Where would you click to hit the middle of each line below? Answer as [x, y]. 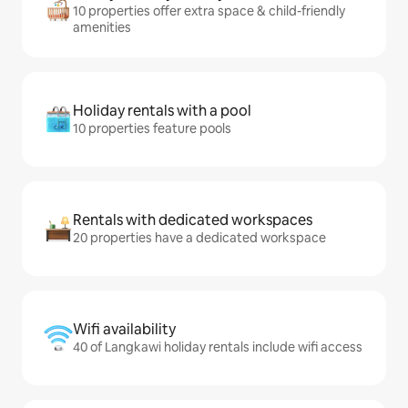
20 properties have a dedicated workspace [199, 238]
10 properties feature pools [152, 129]
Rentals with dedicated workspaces [193, 220]
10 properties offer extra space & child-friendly [209, 11]
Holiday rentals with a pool [162, 111]
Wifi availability [124, 330]
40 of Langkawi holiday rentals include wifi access [218, 347]
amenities [102, 28]
